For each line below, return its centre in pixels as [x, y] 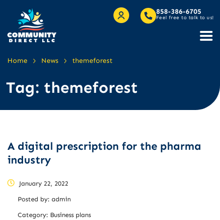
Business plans [70, 215]
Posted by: [35, 199]
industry [29, 160]
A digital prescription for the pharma [104, 146]
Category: [34, 215]
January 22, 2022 [43, 183]
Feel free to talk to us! [185, 18]
